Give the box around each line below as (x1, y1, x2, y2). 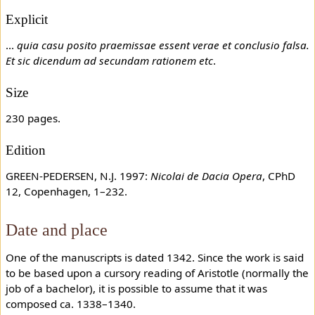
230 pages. (5, 110, 60, 125)
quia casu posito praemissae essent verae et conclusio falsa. (16, 38, 309, 52)
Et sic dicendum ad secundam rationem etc (5, 53, 213, 67)
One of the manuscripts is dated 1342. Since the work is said (5, 250, 304, 265)
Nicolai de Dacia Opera (150, 168, 262, 183)
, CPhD (262, 168, 295, 183)
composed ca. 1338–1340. (5, 297, 136, 311)
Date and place (5, 220, 108, 240)
